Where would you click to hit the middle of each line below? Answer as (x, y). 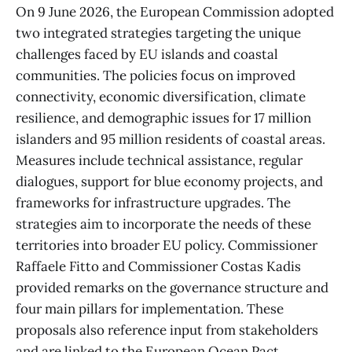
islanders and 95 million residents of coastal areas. (170, 139)
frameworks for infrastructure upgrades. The (153, 203)
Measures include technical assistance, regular (159, 161)
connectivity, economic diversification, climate (161, 97)
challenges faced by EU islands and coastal (147, 55)
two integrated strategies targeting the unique (158, 33)
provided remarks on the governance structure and (172, 288)
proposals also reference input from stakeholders (167, 330)
